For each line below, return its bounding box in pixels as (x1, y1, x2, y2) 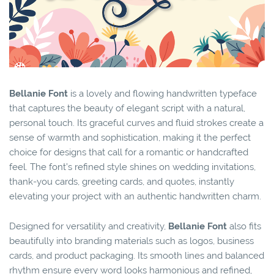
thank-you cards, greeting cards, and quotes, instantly (9, 176, 234, 188)
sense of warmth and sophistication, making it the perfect (9, 132, 251, 144)
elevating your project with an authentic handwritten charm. (9, 191, 261, 202)
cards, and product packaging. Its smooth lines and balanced (9, 250, 264, 262)
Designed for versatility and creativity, (9, 221, 168, 232)
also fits (227, 221, 261, 232)
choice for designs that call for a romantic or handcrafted (9, 147, 248, 158)
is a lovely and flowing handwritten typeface (68, 88, 257, 100)
